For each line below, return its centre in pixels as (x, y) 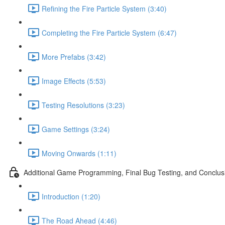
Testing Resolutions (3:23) (83, 105)
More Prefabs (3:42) (74, 57)
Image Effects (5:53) (74, 81)
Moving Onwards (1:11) (79, 153)
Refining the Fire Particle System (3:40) (104, 8)
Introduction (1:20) (71, 196)
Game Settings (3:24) (76, 129)
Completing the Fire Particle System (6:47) (109, 32)
